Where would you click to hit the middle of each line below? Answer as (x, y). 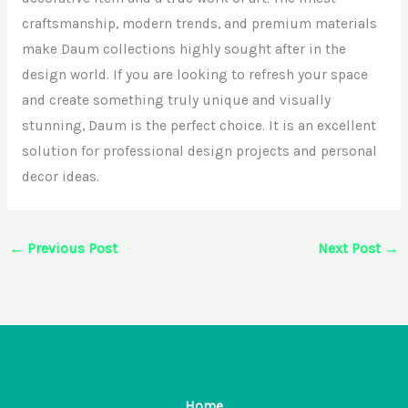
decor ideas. (60, 177)
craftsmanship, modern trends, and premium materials (199, 24)
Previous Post (71, 248)
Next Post (351, 248)
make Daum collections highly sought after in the (184, 50)
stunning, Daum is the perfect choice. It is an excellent (199, 126)
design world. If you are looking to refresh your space (194, 75)
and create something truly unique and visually (176, 101)
